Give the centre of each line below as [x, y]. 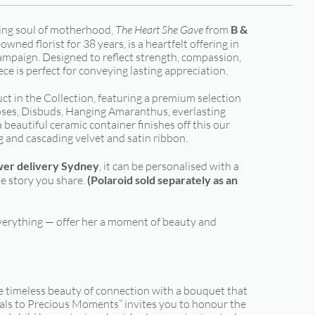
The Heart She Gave [159, 29]
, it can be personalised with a [169, 166]
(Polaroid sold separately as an [162, 179]
